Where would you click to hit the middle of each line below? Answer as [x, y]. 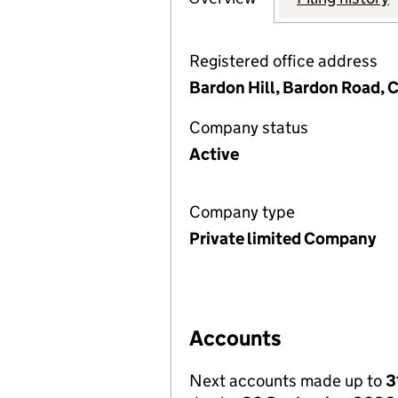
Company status [249, 127]
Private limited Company [283, 239]
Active [214, 154]
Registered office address [283, 61]
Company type [242, 212]
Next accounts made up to [287, 381]
